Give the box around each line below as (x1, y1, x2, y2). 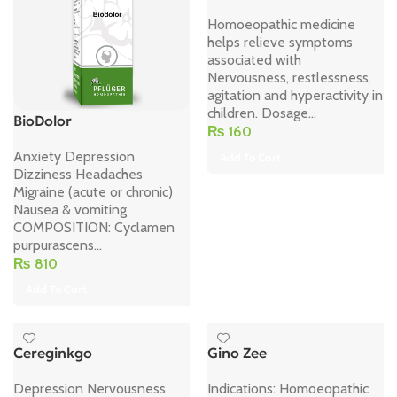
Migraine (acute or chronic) (13, 183, 173, 200)
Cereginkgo (13, 343, 92, 362)
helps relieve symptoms (207, 34, 353, 51)
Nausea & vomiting (13, 200, 134, 218)
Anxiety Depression (13, 147, 135, 165)
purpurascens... (13, 236, 102, 253)
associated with (207, 51, 301, 68)
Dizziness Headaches (13, 165, 143, 183)
